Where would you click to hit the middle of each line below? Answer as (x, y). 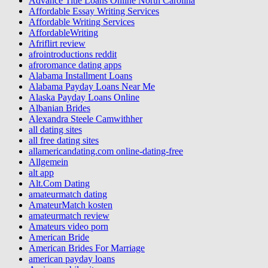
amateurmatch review (69, 215)
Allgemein (48, 162)
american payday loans (72, 258)
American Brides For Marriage (87, 248)
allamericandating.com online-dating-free (106, 151)
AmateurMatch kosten (71, 205)
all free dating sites (64, 140)
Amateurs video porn (68, 226)
